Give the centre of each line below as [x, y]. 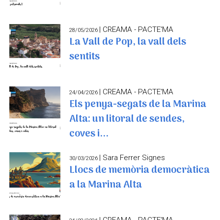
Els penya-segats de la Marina [138, 104]
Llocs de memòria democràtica [140, 170]
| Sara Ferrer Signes [132, 157]
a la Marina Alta [106, 185]
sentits [85, 57]
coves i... [89, 134]
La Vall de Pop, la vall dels [128, 42]
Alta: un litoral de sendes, [127, 119]
